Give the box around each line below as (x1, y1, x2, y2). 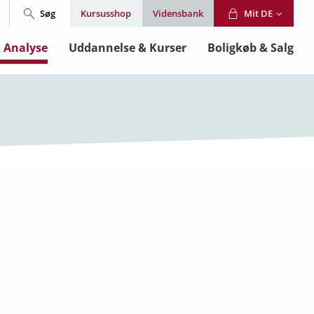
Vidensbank (152, 7, 203, 20)
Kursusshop (80, 7, 131, 20)
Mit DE (243, 6, 273, 20)
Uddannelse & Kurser (68, 40, 186, 55)
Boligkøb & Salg (207, 40, 294, 55)
